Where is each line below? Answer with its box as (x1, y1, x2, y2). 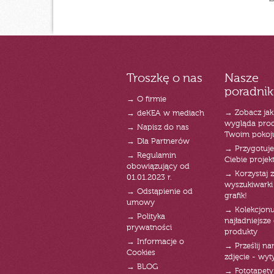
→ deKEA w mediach (127, 109, 204, 118)
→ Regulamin (127, 152, 176, 160)
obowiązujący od (127, 163, 190, 171)
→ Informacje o (127, 238, 184, 246)
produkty (224, 228, 257, 237)
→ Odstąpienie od (127, 188, 193, 196)
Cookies (127, 249, 155, 257)
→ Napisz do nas (127, 124, 189, 132)
